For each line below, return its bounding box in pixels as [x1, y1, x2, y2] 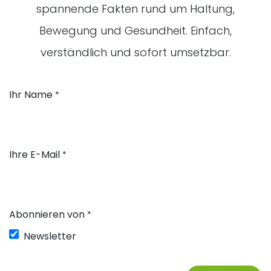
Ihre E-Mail [9, 147, 60, 162]
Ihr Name [9, 88, 53, 102]
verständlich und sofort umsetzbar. [40, 45, 231, 60]
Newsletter [24, 229, 76, 243]
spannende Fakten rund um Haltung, [36, 1, 235, 16]
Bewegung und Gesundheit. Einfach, [39, 23, 232, 38]
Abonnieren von [9, 207, 85, 221]
